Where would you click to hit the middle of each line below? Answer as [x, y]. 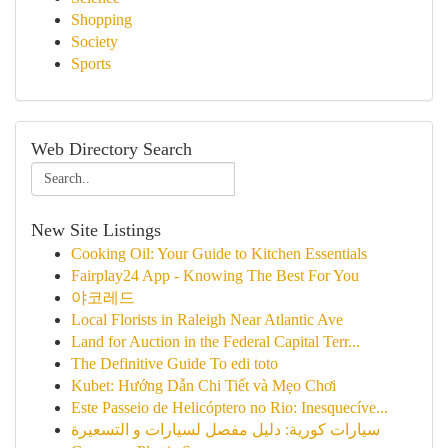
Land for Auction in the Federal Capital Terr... [215, 341]
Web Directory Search [111, 149]
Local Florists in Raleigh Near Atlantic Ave [207, 319]
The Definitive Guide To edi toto [174, 363]
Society [94, 41]
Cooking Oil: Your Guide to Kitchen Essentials [219, 253]
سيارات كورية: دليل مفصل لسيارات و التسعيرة [225, 429]
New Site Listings [96, 230]
